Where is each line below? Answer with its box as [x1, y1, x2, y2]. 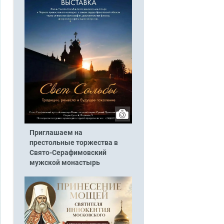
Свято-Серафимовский [29, 148, 106, 157]
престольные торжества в [29, 138, 118, 147]
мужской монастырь [29, 158, 100, 167]
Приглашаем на [29, 128, 82, 137]
